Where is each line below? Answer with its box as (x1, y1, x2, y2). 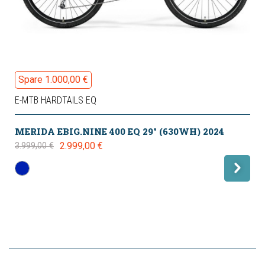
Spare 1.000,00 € (18, 74, 88, 86)
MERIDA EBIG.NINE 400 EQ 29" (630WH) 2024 (15, 125, 224, 138)
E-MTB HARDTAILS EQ (15, 95, 96, 106)
